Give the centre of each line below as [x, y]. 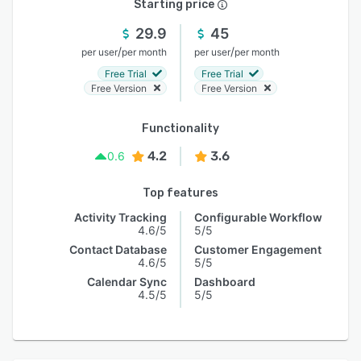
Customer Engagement [258, 249]
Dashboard [225, 282]
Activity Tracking [120, 217]
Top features [180, 193]
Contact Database [118, 249]
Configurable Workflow [258, 217]
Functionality [180, 129]
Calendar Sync [127, 282]
